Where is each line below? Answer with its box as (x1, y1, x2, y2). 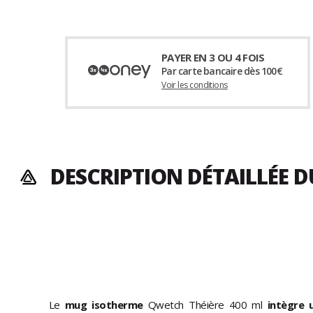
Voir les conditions (161, 78, 228, 91)
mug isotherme (59, 297, 148, 312)
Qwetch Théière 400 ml (147, 297, 268, 312)
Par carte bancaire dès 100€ (161, 64, 282, 78)
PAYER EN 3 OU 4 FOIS (161, 50, 265, 64)
